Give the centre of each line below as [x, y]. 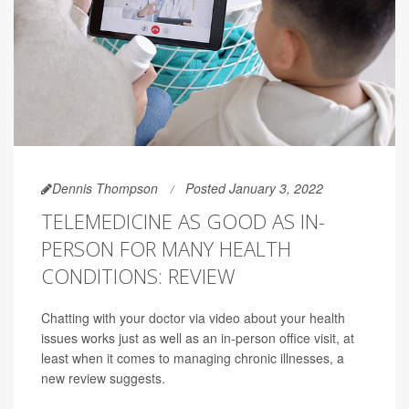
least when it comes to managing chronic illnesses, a [193, 358]
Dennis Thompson [105, 189]
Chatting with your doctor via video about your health [193, 318]
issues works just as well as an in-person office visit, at [198, 338]
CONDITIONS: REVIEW [138, 276]
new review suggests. [103, 378]
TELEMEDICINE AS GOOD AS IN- [183, 221]
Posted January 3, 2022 [254, 189]
